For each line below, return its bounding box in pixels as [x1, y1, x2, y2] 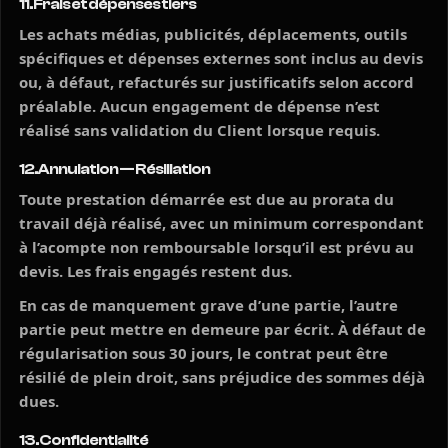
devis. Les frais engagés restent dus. [19, 261, 292, 281]
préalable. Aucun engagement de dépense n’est [19, 96, 380, 116]
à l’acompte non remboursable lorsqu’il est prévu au [19, 237, 414, 257]
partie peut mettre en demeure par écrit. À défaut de [19, 319, 426, 339]
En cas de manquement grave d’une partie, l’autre [19, 295, 398, 315]
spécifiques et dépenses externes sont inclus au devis [19, 48, 423, 68]
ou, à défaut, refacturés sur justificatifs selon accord [19, 72, 414, 92]
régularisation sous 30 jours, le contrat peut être [19, 343, 388, 363]
